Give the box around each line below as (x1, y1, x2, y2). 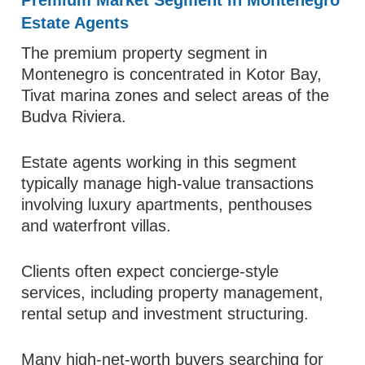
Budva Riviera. (21, 108, 127, 125)
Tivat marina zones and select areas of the (21, 86, 330, 104)
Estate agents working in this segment (21, 153, 297, 171)
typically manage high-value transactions (21, 174, 314, 192)
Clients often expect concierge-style (21, 262, 279, 280)
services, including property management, (21, 284, 324, 301)
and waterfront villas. (21, 217, 172, 235)
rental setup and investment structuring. (21, 305, 310, 323)
